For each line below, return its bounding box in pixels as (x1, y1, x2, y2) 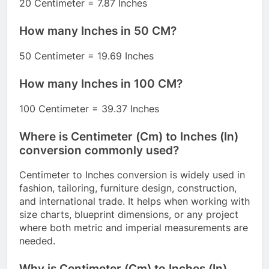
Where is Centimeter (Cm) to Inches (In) (19, 129, 238, 144)
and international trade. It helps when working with (19, 195, 250, 208)
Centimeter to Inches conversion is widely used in (19, 169, 245, 181)
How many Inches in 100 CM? (19, 76, 183, 91)
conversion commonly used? (19, 143, 179, 157)
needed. (19, 235, 55, 247)
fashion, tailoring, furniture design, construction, (19, 182, 237, 195)
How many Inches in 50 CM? (19, 24, 177, 38)
